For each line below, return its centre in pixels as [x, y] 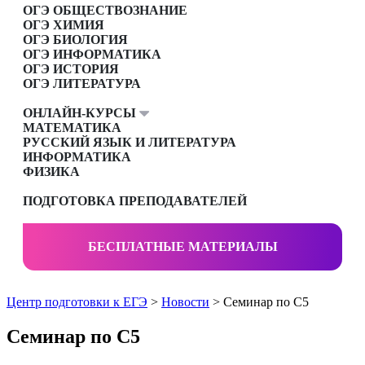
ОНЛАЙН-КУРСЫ [81, 113]
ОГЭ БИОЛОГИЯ [75, 40]
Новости [185, 302]
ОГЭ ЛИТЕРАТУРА [82, 84]
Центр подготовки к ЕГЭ [77, 302]
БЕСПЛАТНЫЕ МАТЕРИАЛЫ [182, 247]
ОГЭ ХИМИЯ [64, 25]
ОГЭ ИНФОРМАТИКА [92, 55]
